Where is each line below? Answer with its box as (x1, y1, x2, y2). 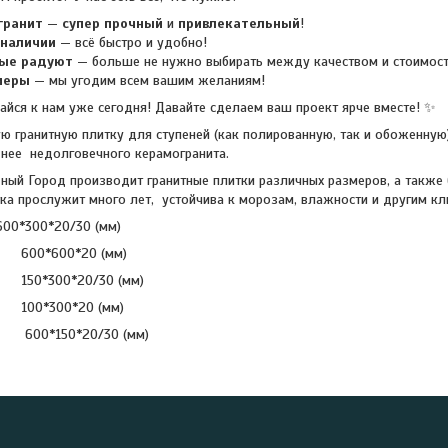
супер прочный (62, 15, 163, 32)
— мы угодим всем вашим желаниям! (30, 72, 265, 89)
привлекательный (178, 15, 300, 32)
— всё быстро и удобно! (56, 34, 207, 51)
